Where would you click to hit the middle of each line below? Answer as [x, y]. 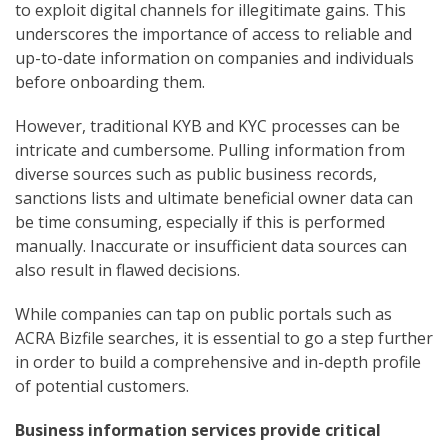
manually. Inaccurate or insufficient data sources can [211, 246]
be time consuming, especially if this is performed [200, 222]
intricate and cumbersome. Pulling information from [210, 150]
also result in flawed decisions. [129, 270]
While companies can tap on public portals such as [203, 314]
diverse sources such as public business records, [196, 174]
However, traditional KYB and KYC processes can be [207, 126]
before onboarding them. [112, 82]
